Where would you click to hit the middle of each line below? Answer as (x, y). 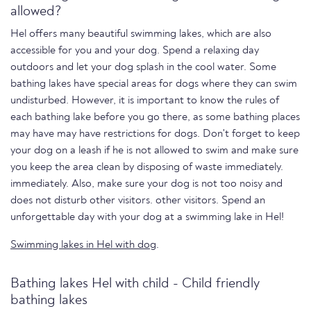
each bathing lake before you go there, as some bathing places (155, 117)
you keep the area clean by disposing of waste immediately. (147, 167)
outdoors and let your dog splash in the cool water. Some (143, 67)
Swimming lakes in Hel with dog (83, 245)
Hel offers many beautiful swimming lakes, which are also (141, 34)
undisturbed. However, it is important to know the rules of (145, 100)
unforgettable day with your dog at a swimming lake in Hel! (147, 217)
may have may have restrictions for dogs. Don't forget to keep (155, 134)
